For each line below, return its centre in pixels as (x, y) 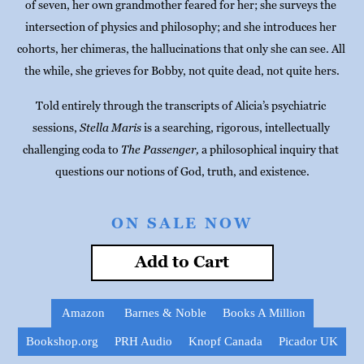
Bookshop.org (62, 342)
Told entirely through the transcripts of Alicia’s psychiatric (182, 105)
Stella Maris (110, 127)
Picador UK (308, 342)
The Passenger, (160, 149)
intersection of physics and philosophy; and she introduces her (182, 26)
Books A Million (264, 313)
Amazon (83, 313)
